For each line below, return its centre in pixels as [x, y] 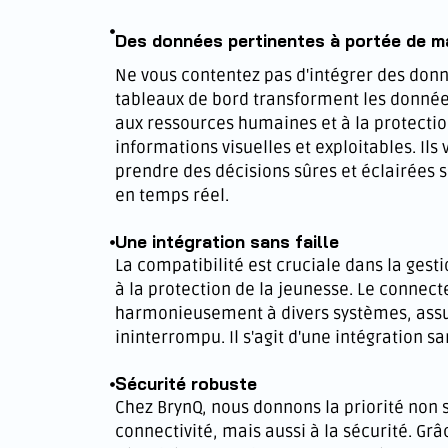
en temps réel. [172, 195]
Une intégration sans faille [227, 241]
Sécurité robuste [186, 383]
